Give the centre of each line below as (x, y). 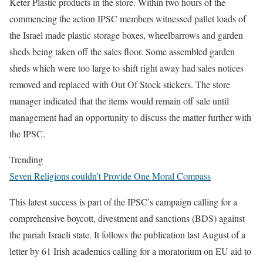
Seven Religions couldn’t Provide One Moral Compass (110, 176)
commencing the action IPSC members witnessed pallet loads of (128, 18)
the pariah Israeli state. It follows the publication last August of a (127, 235)
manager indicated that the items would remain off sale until (119, 101)
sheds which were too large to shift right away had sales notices (127, 68)
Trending (26, 159)
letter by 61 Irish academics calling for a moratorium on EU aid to (130, 251)
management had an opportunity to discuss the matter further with (130, 117)
